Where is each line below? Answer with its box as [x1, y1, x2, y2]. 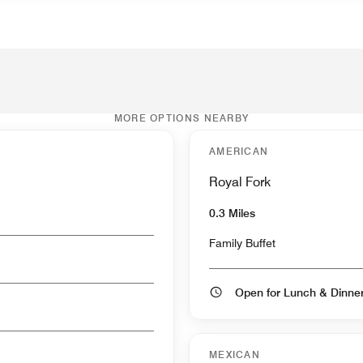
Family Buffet [209, 236, 275, 250]
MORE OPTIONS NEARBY [113, 111, 250, 124]
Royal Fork [209, 173, 271, 190]
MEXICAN [209, 348, 261, 361]
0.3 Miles [209, 206, 255, 220]
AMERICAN [209, 144, 269, 157]
